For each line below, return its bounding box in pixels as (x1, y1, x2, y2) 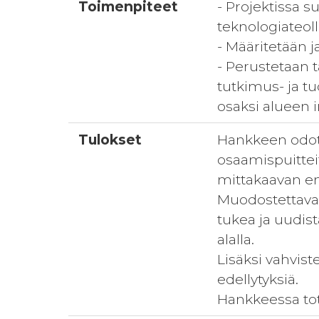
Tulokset (78, 131, 142, 148)
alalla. (217, 231, 255, 248)
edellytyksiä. (217, 271, 299, 288)
